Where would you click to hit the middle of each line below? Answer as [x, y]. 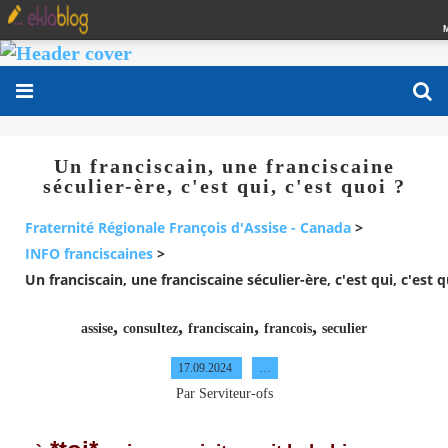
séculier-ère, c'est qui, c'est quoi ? [224, 186]
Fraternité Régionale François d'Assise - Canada [188, 228]
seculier [344, 328]
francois [288, 328]
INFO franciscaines [89, 254]
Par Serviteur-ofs [224, 393]
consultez [150, 328]
